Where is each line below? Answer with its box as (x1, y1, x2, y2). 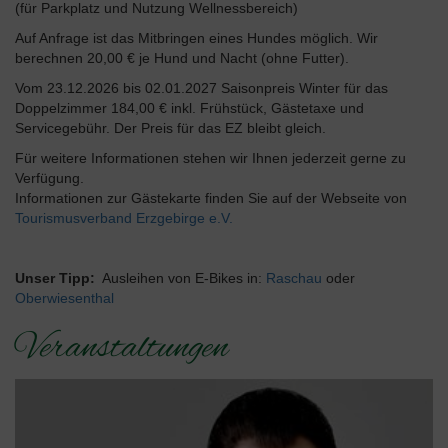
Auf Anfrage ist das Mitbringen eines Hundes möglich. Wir (15, 29, 378, 46)
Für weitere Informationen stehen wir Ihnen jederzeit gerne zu (15, 149, 406, 166)
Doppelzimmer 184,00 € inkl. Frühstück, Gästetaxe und (15, 99, 364, 116)
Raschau (266, 269, 322, 286)
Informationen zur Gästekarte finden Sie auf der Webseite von (15, 189, 407, 206)
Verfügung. (15, 169, 84, 186)
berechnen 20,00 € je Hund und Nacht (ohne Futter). (15, 49, 349, 66)
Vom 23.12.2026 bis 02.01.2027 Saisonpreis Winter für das (15, 79, 388, 96)
